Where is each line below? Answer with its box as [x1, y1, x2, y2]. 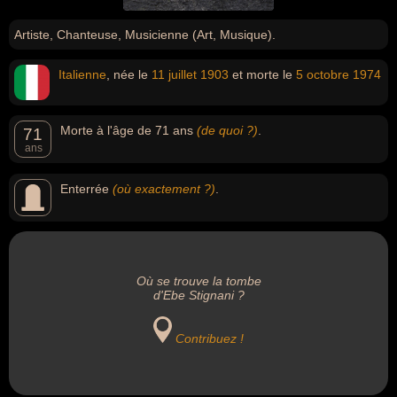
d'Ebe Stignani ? [152, 288, 245, 302]
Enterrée [60, 182, 113, 196]
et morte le [229, 67, 296, 82]
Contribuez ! [175, 331, 245, 346]
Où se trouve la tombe [136, 274, 261, 288]
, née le [106, 67, 152, 82]
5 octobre [296, 67, 349, 82]
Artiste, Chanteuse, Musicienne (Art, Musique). [14, 27, 276, 42]
